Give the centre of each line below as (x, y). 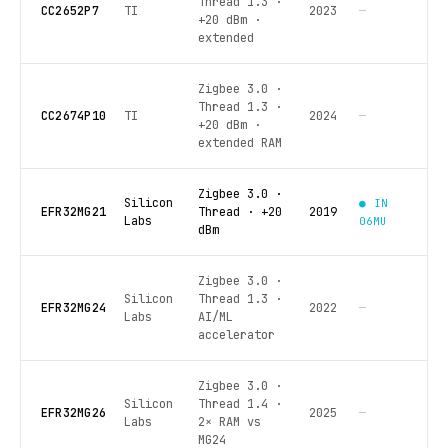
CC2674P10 (74, 116)
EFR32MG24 (74, 308)
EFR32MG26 (74, 413)
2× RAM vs (229, 422)
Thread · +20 (239, 212)
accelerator (236, 335)
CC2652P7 (70, 11)
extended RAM (239, 143)
